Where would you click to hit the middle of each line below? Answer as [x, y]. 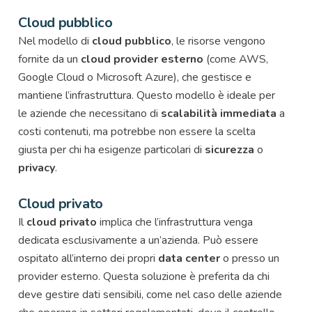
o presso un [250, 258]
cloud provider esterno [142, 59]
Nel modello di [55, 41]
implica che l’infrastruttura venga [175, 222]
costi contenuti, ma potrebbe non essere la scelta [137, 131]
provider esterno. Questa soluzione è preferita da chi [144, 276]
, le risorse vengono [218, 41]
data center [189, 258]
